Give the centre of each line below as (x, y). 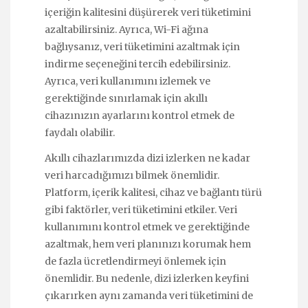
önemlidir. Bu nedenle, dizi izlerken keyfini (147, 278)
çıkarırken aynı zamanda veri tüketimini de (149, 295)
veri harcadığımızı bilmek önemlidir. (132, 175)
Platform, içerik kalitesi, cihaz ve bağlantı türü (153, 192)
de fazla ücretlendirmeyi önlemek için (135, 261)
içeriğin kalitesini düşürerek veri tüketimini (148, 13)
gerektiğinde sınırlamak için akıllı (126, 99)
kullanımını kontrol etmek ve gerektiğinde (147, 227)
